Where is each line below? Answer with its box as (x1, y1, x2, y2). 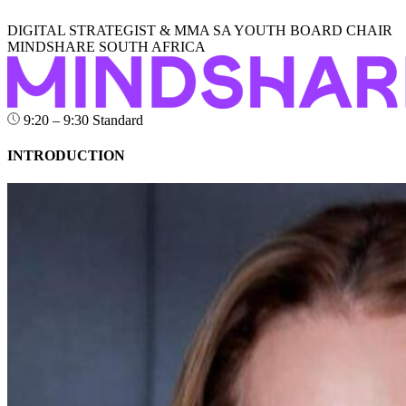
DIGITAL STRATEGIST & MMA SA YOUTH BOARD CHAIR (7, 22, 392, 38)
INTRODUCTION (7, 147, 125, 163)
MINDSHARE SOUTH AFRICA (7, 38, 206, 54)
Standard (92, 111, 143, 128)
